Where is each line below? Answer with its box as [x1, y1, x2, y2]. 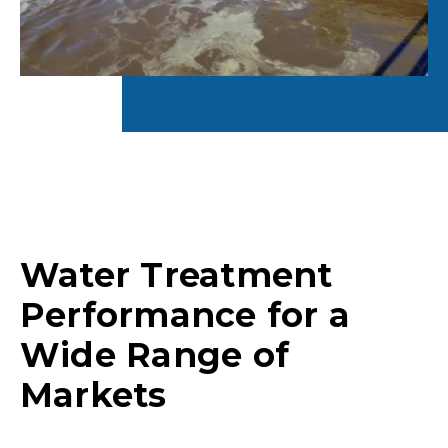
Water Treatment [20, 253, 333, 296]
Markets [20, 373, 167, 416]
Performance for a [20, 293, 351, 336]
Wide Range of [20, 333, 290, 376]
